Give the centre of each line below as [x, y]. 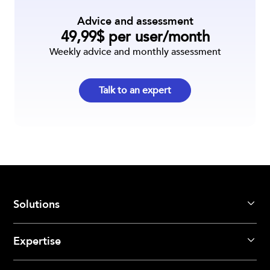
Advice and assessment [135, 21]
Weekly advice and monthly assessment [135, 52]
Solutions [37, 205]
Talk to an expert [135, 90]
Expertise [37, 241]
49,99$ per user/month [135, 37]
